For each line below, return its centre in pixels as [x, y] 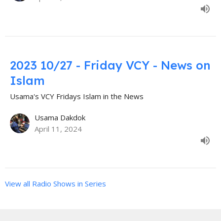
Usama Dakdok [60, 118]
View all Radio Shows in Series [55, 184]
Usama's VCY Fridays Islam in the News [77, 96]
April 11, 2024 [58, 129]
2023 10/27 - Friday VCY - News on [110, 65]
